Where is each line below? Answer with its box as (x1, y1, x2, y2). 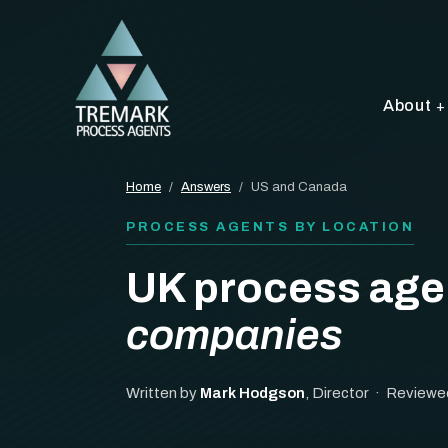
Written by (126, 385, 200, 401)
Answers (181, 180, 231, 194)
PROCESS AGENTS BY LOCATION (126, 220, 414, 234)
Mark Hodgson (200, 385, 305, 401)
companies (126, 312, 343, 358)
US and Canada (251, 180, 347, 194)
